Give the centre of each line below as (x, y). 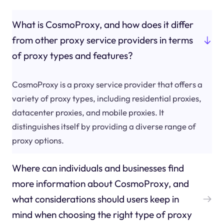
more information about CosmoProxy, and (100, 183)
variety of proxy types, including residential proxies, (106, 98)
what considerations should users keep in (95, 199)
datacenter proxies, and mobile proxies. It (88, 112)
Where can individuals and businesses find (98, 168)
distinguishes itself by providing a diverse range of (104, 126)
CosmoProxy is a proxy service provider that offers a (107, 84)
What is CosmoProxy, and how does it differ (102, 25)
